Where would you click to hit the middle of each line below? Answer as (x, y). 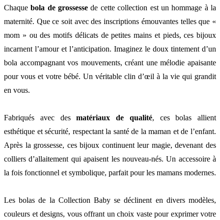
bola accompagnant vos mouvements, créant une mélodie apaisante (110, 62)
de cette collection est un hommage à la (152, 7)
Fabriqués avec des (40, 117)
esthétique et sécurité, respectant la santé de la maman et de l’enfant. (110, 131)
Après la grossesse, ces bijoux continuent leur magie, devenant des (110, 145)
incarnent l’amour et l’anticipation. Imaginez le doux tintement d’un (110, 49)
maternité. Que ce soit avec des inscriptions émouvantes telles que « (110, 21)
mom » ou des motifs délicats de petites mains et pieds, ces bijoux (110, 35)
